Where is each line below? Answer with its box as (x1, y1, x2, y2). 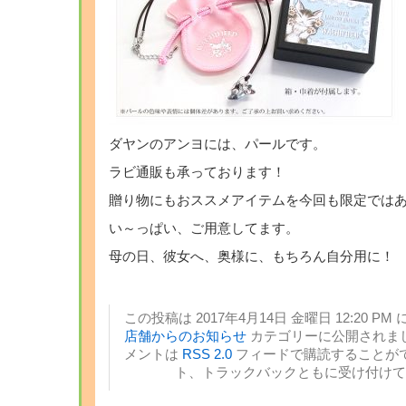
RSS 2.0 (182, 347, 232, 362)
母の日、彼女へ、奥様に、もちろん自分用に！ (109, 249, 394, 264)
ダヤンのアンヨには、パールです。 (109, 137, 326, 151)
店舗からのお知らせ (123, 329, 246, 343)
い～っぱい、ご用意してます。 (109, 221, 299, 236)
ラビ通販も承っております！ (109, 165, 285, 179)
